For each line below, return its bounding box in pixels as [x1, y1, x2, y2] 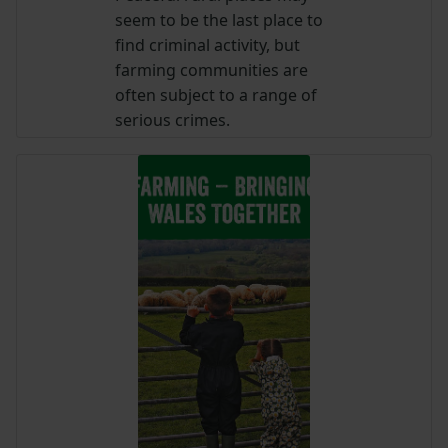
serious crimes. [115, 108, 231, 131]
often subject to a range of [115, 83, 318, 106]
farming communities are [115, 58, 309, 81]
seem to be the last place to [115, 8, 324, 31]
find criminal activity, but [115, 33, 301, 56]
